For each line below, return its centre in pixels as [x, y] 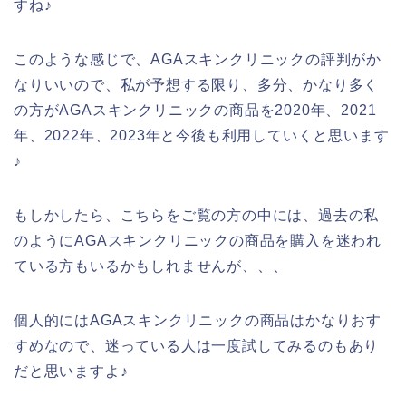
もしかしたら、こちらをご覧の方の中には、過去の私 [197, 215]
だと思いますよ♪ [71, 371]
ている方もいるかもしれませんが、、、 [151, 266]
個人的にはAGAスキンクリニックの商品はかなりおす [198, 320]
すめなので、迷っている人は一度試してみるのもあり [197, 345]
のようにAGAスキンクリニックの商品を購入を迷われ [198, 240]
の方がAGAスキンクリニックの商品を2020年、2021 [195, 110]
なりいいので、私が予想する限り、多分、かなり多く [197, 84]
